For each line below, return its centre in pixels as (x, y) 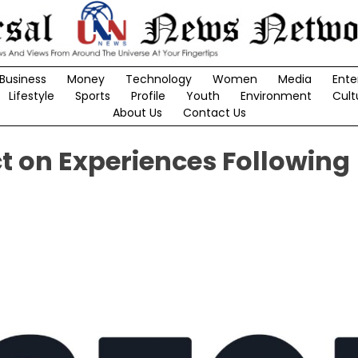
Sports (92, 96)
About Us (137, 113)
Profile (148, 96)
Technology (158, 80)
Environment (276, 96)
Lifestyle (31, 96)
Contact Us (214, 113)
